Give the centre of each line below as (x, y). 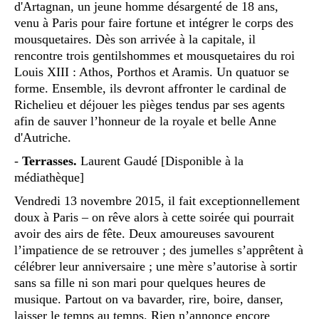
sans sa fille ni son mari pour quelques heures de (140, 282)
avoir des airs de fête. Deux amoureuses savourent (144, 233)
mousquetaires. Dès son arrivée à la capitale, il (135, 39)
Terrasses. (49, 161)
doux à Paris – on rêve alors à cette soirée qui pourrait (154, 217)
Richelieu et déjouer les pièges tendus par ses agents (150, 104)
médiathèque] (49, 177)
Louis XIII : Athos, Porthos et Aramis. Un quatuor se (152, 72)
